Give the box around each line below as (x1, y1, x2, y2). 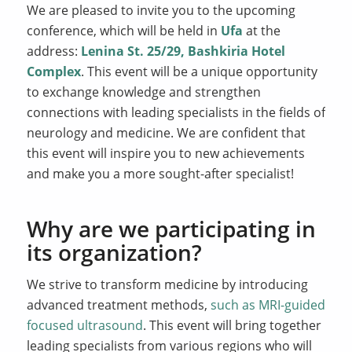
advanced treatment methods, (26, 296, 211, 314)
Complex (26, 62, 81, 80)
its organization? (26, 236, 202, 267)
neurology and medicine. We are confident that (26, 123, 306, 141)
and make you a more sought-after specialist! (26, 164, 294, 182)
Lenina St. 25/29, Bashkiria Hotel (80, 42, 285, 60)
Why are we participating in (26, 213, 316, 244)
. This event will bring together (142, 317, 321, 335)
